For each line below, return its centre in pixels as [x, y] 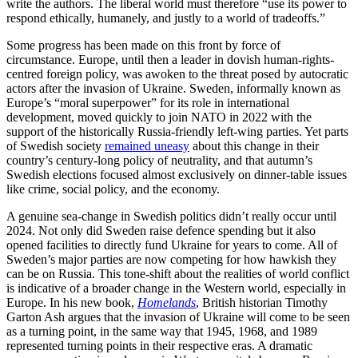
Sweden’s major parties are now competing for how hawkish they [171, 260]
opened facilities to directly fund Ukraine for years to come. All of [172, 245]
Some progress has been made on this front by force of [143, 46]
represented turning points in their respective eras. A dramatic [159, 346]
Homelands [167, 303]
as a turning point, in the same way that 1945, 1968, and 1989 [162, 332]
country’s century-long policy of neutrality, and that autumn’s [159, 161]
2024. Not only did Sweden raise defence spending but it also [161, 231]
